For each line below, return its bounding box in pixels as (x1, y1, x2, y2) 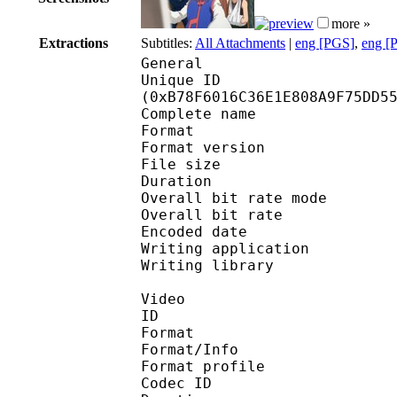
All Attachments (195, 35, 285, 51)
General (141, 54, 203, 72)
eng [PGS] (295, 35, 354, 51)
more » (331, 15, 370, 31)
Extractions (39, 35, 108, 51)
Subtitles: (141, 35, 195, 51)
